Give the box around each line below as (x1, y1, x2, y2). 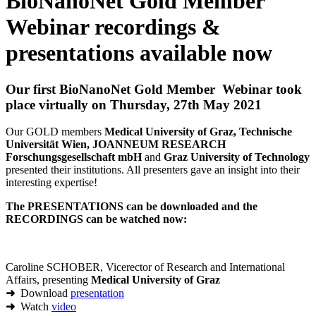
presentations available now (6, 40, 272, 66)
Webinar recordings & (6, 14, 221, 40)
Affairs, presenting (6, 274, 91, 286)
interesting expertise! (6, 176, 97, 189)
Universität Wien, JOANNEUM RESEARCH (6, 138, 226, 151)
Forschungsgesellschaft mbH (6, 151, 142, 164)
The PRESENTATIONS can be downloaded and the (6, 200, 257, 213)
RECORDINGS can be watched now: (6, 213, 187, 226)
